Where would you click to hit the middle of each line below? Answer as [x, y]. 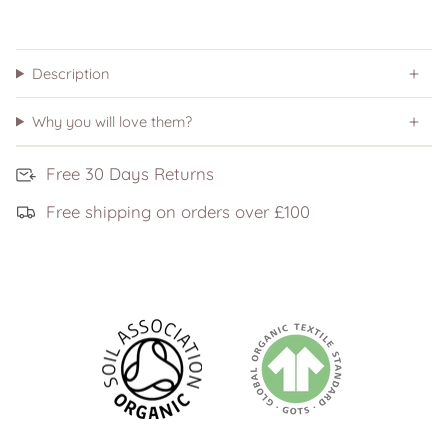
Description [70, 74]
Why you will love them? [111, 122]
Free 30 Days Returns [130, 174]
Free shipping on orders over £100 [178, 211]
